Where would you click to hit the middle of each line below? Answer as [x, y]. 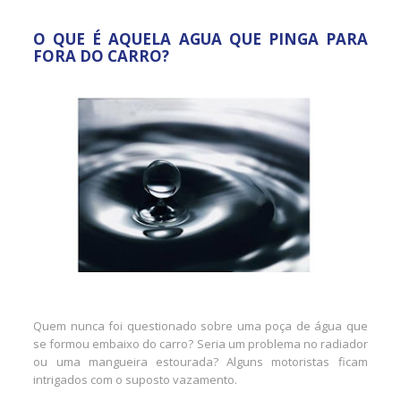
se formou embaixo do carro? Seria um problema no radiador [200, 343]
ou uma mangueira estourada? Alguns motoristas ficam [200, 361]
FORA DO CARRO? [102, 56]
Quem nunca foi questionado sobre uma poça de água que [200, 325]
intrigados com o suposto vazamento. [136, 379]
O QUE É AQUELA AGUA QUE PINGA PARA [200, 39]
